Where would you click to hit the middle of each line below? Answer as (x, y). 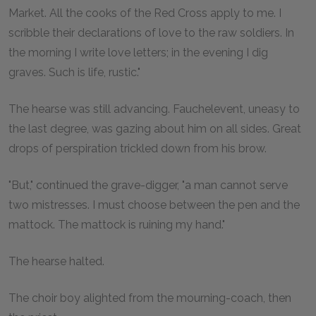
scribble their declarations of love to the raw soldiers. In (151, 32)
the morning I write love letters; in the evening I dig (138, 52)
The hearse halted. (56, 261)
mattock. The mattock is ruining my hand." (117, 224)
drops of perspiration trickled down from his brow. (138, 148)
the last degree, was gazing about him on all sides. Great (155, 128)
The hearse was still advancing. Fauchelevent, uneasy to (154, 109)
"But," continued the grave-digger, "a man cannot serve (148, 185)
